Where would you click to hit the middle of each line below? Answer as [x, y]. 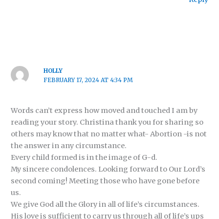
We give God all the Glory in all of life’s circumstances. [105, 205]
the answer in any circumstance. [69, 146]
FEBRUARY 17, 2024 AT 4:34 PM [88, 80]
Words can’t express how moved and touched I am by [104, 111]
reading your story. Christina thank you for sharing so [107, 122]
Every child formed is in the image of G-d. [84, 158]
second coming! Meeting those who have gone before [105, 181]
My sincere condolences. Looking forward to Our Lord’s [108, 169]
